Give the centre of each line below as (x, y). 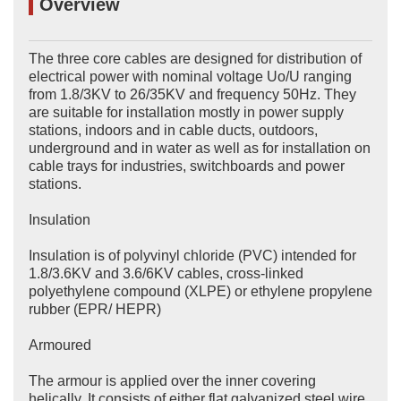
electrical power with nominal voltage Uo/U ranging (190, 77)
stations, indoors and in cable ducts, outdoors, (173, 131)
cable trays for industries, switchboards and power (186, 166)
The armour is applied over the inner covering (172, 381)
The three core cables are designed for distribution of (195, 59)
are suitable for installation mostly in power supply (186, 113)
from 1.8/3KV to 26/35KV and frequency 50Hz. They (192, 95)
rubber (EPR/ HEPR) (94, 310)
